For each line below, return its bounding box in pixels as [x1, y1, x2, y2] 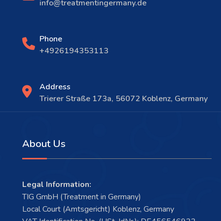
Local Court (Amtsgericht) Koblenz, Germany [22, 203, 174, 215]
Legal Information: [22, 179, 91, 190]
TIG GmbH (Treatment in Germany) [22, 191, 141, 202]
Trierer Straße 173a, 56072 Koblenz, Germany [39, 93, 208, 104]
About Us [22, 137, 66, 150]
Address [39, 81, 71, 92]
